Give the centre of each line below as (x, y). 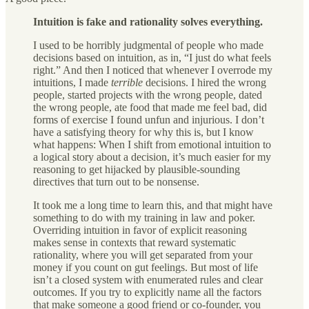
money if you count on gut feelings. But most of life (146, 267)
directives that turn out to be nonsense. (116, 181)
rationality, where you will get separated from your (143, 255)
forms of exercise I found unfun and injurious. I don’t (149, 119)
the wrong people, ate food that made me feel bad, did (150, 107)
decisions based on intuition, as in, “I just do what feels (152, 57)
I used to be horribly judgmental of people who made (148, 45)
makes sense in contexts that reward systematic (134, 242)
